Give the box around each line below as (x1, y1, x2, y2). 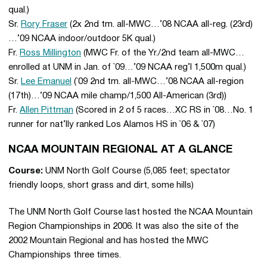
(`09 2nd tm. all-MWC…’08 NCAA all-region (72, 77, 244, 86)
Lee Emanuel (21, 77, 72, 86)
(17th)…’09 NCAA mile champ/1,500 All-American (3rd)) (8, 92, 226, 100)
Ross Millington (20, 49, 81, 57)
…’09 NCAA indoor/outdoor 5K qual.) (8, 35, 156, 43)
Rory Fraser (21, 20, 67, 29)
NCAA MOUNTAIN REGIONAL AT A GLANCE (8, 145, 232, 155)
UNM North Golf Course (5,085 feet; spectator (43, 167, 230, 175)
